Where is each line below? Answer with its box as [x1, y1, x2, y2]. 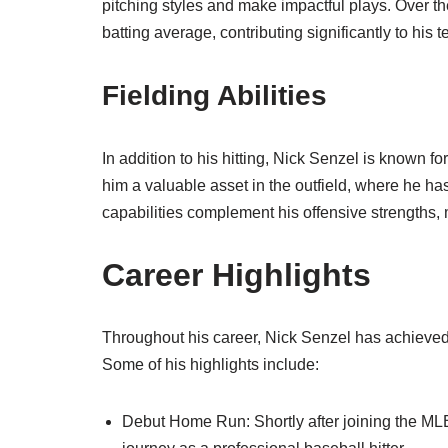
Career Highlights [102, 257, 371, 293]
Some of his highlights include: [102, 356, 319, 373]
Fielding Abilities [102, 80, 327, 111]
